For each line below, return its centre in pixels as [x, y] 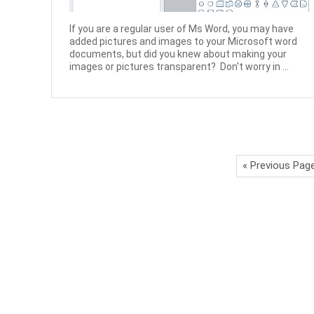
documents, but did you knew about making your [178, 54]
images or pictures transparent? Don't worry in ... [179, 66]
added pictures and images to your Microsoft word [184, 41]
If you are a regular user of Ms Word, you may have [182, 28]
